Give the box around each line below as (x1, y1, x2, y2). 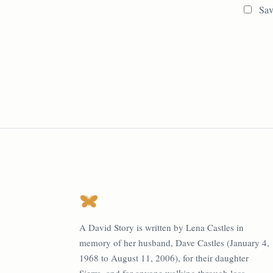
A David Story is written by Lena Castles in (79, 221, 244, 234)
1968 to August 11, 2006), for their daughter (79, 252, 249, 264)
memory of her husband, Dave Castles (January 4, (79, 236, 269, 249)
